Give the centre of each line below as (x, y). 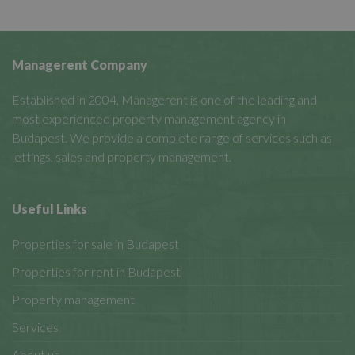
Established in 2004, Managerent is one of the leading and (164, 100)
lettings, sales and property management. (122, 157)
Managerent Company (80, 65)
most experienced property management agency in (149, 119)
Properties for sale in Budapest (95, 244)
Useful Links (50, 209)
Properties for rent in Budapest (96, 272)
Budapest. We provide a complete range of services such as (172, 138)
